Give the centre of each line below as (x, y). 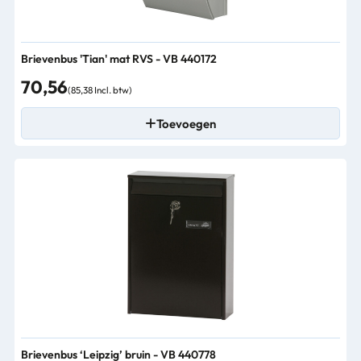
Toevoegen (186, 123)
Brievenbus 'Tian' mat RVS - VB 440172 (119, 59)
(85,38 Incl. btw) (100, 90)
